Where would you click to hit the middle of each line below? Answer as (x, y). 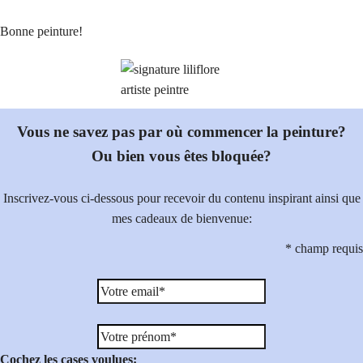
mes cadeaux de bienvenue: (181, 219)
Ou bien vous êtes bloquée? (181, 156)
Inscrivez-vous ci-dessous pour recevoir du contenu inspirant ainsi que (181, 199)
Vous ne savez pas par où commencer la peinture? (181, 131)
